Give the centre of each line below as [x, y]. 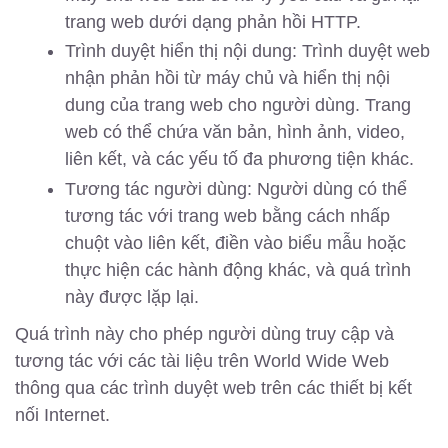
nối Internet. [62, 414]
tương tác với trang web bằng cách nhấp [227, 215]
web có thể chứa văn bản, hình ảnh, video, [235, 132]
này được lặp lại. [132, 296]
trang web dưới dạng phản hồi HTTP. [213, 21]
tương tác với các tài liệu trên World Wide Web [202, 360]
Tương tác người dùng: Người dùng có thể [236, 188]
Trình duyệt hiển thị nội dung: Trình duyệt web [247, 51]
